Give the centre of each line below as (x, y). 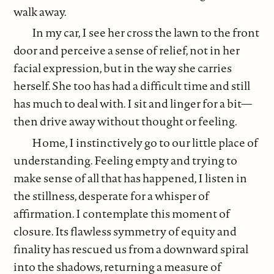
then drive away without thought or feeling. (126, 121)
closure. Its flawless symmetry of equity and (125, 231)
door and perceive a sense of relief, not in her (127, 50)
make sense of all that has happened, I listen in (131, 178)
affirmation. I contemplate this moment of (122, 213)
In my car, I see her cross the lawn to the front (146, 33)
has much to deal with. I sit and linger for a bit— (133, 104)
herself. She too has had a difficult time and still (132, 86)
